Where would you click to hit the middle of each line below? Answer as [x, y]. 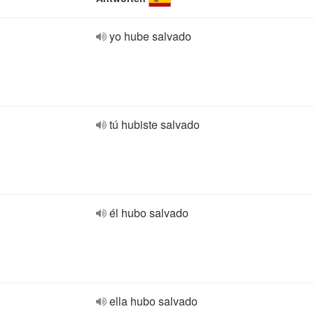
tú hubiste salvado [155, 124]
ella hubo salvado [153, 301]
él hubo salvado [149, 213]
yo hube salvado [150, 36]
